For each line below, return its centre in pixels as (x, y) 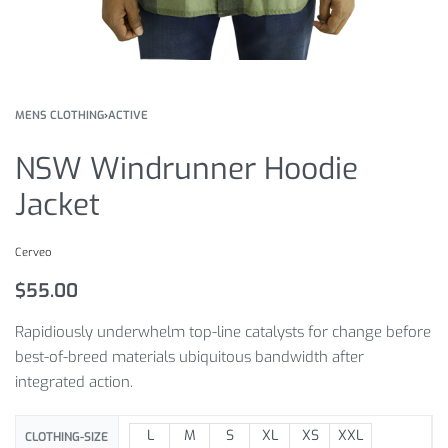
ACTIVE (128, 115)
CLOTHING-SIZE (67, 436)
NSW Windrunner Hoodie (186, 169)
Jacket (57, 205)
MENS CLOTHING (59, 115)
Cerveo (33, 252)
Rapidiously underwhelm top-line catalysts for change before (223, 332)
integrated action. (74, 382)
